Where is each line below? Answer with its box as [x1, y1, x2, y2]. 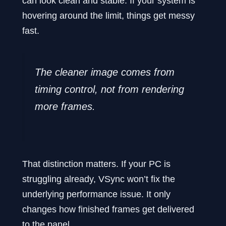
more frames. [35, 100, 95, 112]
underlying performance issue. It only [22, 188, 171, 199]
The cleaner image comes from [35, 66, 175, 78]
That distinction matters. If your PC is [22, 158, 171, 169]
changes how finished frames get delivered [22, 203, 194, 214]
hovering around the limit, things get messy [22, 10, 195, 21]
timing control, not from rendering [35, 83, 184, 95]
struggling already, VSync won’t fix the [22, 173, 175, 184]
